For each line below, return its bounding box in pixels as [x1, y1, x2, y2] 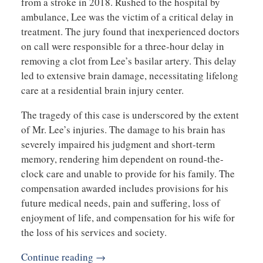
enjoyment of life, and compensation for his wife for [21, 210, 235, 224]
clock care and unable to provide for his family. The [21, 166, 235, 180]
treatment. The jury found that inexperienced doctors [21, 24, 240, 38]
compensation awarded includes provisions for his [21, 181, 228, 195]
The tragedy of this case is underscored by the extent [21, 107, 239, 122]
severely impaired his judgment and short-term [21, 137, 215, 151]
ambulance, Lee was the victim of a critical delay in [21, 9, 234, 23]
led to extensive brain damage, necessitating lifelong [21, 68, 238, 82]
